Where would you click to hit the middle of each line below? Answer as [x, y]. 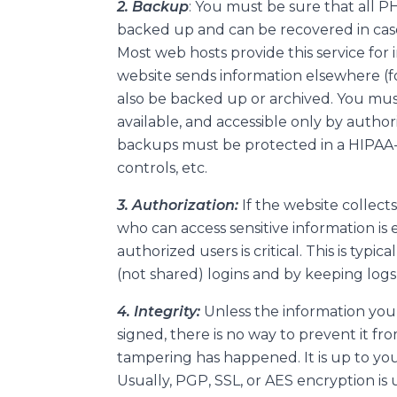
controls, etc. [162, 167]
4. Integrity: [160, 311]
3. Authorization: [179, 205]
